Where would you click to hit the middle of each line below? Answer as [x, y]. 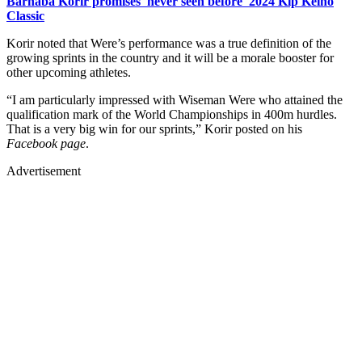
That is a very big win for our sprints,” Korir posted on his [154, 128]
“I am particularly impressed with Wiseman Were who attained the [175, 99]
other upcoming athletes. [69, 72]
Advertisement [44, 170]
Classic [25, 15]
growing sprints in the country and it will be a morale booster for [170, 57]
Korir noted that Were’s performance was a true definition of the [169, 43]
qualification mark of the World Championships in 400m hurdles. [172, 114]
